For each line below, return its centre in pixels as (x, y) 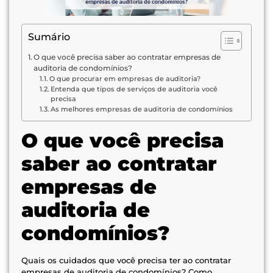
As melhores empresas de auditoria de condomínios (141, 110)
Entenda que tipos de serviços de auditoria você (134, 90)
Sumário (49, 37)
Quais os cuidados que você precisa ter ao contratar (126, 261)
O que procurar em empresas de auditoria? (125, 79)
